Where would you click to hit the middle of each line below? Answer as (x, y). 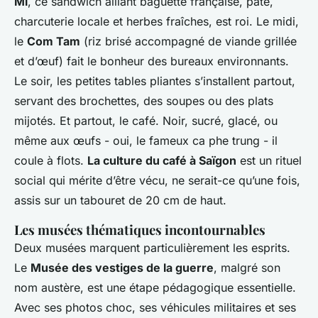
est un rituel (269, 160)
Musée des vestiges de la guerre (122, 267)
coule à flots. (51, 160)
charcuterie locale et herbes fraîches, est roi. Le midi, (157, 21)
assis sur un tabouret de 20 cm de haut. (120, 200)
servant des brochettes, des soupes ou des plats (144, 100)
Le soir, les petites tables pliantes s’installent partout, (155, 81)
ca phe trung (226, 140)
